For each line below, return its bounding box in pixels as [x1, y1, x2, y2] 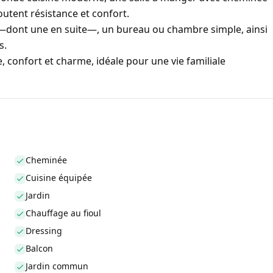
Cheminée [26, 154, 67, 166]
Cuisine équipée [26, 172, 92, 184]
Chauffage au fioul [26, 207, 101, 219]
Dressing [26, 225, 62, 237]
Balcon [26, 243, 53, 255]
